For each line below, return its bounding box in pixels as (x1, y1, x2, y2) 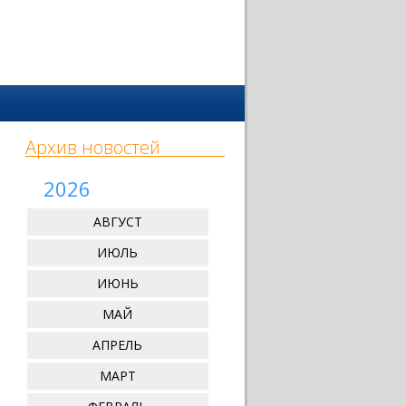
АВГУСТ (92, 213, 142, 230)
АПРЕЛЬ (92, 336, 142, 353)
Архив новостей (24, 135, 160, 159)
